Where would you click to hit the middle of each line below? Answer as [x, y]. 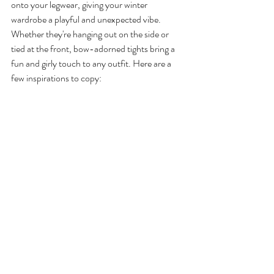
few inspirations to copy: [56, 78]
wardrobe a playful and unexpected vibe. [87, 20]
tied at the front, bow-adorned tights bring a [94, 49]
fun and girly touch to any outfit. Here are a [92, 64]
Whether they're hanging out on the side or [91, 34]
